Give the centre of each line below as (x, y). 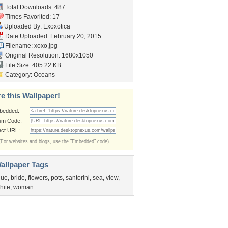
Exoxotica (57, 26)
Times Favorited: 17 (32, 17)
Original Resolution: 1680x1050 (48, 55)
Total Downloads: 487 (34, 7)
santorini (78, 178)
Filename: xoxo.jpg (31, 46)
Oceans (44, 75)
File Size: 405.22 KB (32, 65)
